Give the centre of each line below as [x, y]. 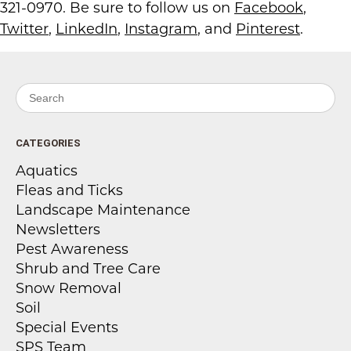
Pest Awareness [72, 249]
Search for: [52, 92]
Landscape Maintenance [103, 210]
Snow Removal [69, 288]
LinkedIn [87, 29]
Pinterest [268, 29]
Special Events [67, 327]
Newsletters [58, 230]
